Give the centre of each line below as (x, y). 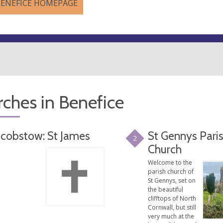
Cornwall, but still (172, 207)
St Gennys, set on (172, 180)
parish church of (171, 171)
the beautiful (166, 189)
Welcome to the (170, 162)
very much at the (171, 216)
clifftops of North (172, 198)
